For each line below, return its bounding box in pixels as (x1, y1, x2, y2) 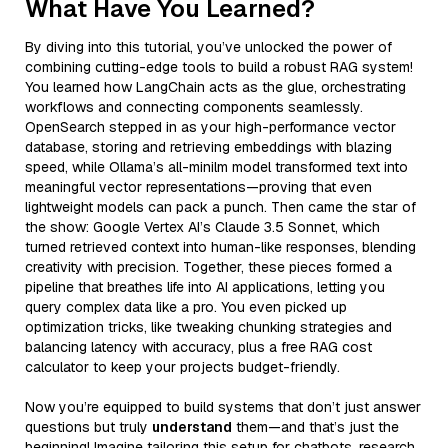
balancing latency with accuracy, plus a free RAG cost (25, 337, 372, 356)
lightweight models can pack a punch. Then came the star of (25, 197, 416, 216)
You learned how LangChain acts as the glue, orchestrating (25, 77, 406, 96)
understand (152, 417, 232, 436)
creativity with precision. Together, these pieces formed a (25, 257, 392, 276)
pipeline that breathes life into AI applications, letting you (25, 277, 385, 296)
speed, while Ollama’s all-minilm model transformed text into (25, 157, 408, 176)
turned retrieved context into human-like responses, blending (25, 237, 416, 256)
